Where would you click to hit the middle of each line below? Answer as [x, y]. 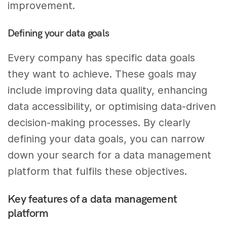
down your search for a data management [110, 155]
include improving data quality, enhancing [108, 90]
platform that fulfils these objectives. [98, 171]
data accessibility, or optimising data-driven [112, 106]
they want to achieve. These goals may [102, 74]
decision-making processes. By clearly [99, 122]
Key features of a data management [92, 199]
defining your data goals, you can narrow [106, 139]
